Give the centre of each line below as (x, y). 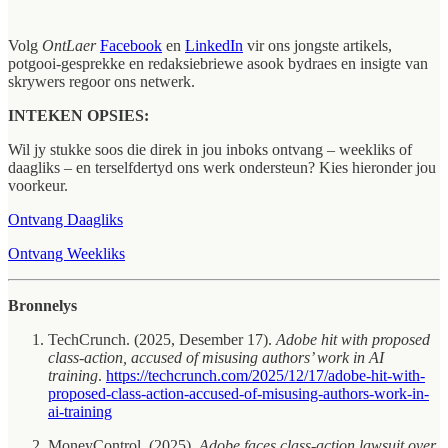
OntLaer (69, 46)
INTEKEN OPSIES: (78, 116)
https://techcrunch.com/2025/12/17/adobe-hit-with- (265, 376)
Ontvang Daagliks (65, 220)
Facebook (131, 46)
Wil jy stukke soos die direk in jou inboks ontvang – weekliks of (210, 150)
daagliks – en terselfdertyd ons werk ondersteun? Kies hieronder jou (222, 168)
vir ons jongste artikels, (317, 46)
